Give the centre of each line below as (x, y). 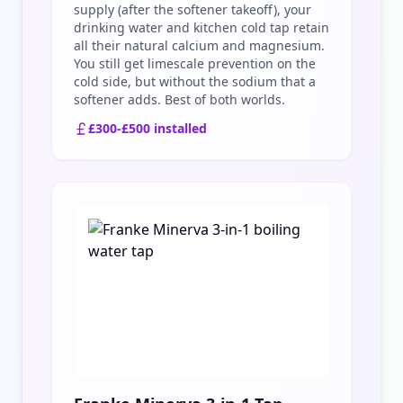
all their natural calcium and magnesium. (199, 45)
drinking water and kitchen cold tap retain (201, 27)
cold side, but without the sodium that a (195, 81)
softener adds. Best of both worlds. (179, 99)
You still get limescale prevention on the (195, 63)
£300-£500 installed (148, 128)
